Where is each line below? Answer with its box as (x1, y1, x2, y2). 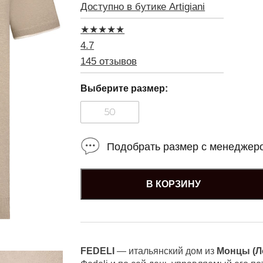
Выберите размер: (80, 83, 168, 93)
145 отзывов (80, 56, 137, 67)
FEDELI (80, 245, 115, 256)
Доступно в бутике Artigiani (80, 1, 205, 12)
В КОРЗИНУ (146, 178, 201, 189)
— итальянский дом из (114, 245, 217, 256)
